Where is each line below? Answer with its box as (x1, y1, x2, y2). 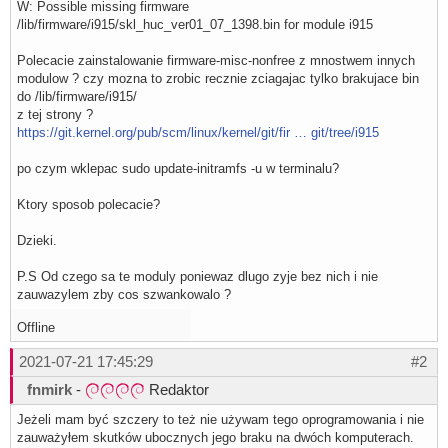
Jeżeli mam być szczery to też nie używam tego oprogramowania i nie (17, 412, 424, 428)
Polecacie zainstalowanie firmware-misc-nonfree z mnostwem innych (17, 53, 415, 69)
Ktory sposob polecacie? (17, 197, 160, 213)
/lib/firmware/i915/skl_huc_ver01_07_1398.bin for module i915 (17, 17, 373, 33)
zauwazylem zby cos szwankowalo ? (17, 287, 231, 303)
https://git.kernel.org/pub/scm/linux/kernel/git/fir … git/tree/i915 (17, 125, 379, 141)
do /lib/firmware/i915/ (17, 89, 137, 105)
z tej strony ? (17, 107, 93, 123)
